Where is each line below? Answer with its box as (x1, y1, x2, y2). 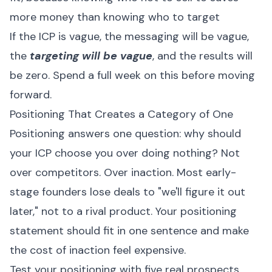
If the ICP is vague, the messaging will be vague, (10, 29, 249, 44)
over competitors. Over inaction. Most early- (10, 165, 236, 180)
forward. (10, 87, 52, 102)
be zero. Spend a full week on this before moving (10, 68, 255, 83)
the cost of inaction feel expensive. (10, 243, 186, 257)
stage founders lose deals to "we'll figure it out (10, 185, 245, 199)
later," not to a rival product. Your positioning (10, 204, 237, 219)
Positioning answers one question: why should (10, 126, 241, 141)
